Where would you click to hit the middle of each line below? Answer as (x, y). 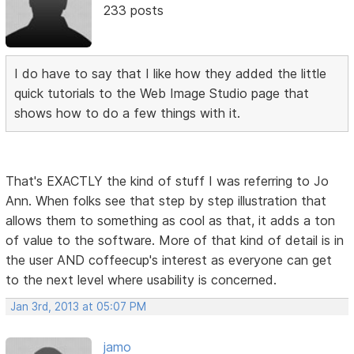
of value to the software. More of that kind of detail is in (175, 240)
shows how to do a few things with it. (128, 113)
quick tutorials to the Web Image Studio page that (162, 93)
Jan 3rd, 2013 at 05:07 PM (79, 306)
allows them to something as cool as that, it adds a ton (171, 220)
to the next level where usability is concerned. (141, 279)
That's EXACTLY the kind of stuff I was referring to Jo (168, 181)
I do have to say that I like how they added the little (171, 73)
